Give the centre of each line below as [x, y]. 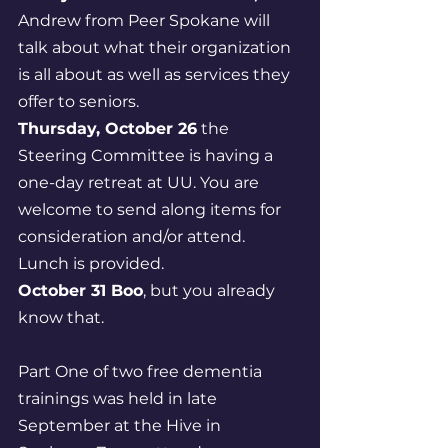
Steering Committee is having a [147, 155]
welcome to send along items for [151, 209]
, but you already [211, 290]
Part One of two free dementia [142, 371]
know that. [61, 317]
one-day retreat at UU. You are [140, 182]
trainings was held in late [119, 398]
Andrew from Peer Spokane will [146, 20]
